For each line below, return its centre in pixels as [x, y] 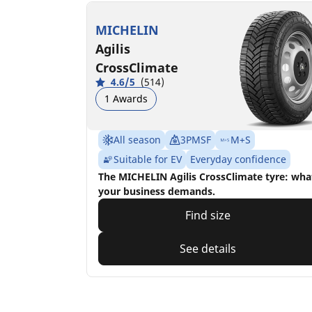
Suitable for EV [148, 159]
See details [208, 248]
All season [137, 139]
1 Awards [126, 99]
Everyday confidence [238, 159]
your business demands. [157, 191]
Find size [208, 215]
